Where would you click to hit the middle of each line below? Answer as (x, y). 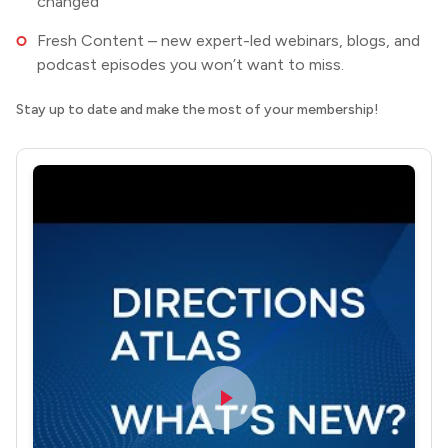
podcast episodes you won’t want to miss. (190, 65)
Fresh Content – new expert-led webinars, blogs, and (228, 41)
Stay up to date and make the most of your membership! (197, 110)
